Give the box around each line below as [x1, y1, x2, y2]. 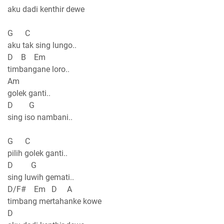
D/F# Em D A [7, 184, 72, 194]
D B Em [7, 52, 45, 62]
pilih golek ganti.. [7, 148, 67, 158]
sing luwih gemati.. [7, 172, 74, 182]
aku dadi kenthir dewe [7, 4, 84, 14]
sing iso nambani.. [7, 112, 72, 122]
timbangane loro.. [7, 64, 69, 74]
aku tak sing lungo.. [7, 40, 76, 50]
